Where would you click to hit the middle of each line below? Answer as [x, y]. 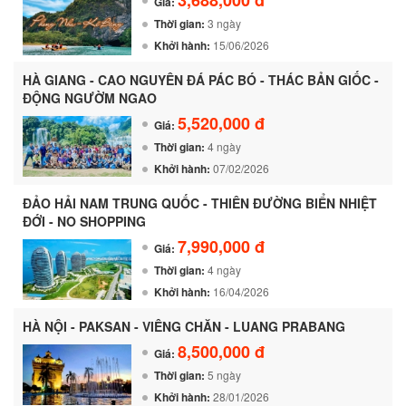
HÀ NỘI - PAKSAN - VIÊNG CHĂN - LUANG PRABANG [184, 326]
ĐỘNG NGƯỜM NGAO [90, 97]
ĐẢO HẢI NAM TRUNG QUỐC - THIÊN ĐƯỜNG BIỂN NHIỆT [200, 203]
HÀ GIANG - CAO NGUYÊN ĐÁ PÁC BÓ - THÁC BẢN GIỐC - [201, 79]
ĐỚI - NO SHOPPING [84, 221]
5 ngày [224, 374]
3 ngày [224, 23]
